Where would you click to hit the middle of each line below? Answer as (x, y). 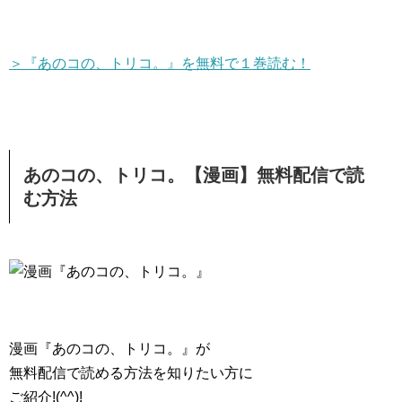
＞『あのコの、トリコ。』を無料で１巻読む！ (160, 63)
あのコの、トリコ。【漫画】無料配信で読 (194, 175)
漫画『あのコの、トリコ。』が (109, 349)
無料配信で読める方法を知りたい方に (131, 373)
